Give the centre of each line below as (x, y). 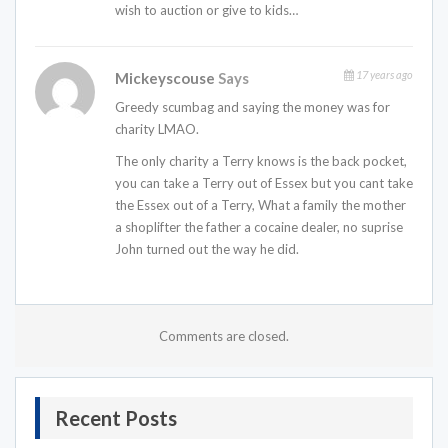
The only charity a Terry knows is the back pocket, (261, 161)
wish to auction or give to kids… (206, 10)
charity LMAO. (157, 129)
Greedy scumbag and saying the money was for (252, 107)
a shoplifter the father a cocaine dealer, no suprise (259, 227)
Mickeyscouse (166, 78)
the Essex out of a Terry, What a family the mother (260, 205)
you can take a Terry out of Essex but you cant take (264, 183)
